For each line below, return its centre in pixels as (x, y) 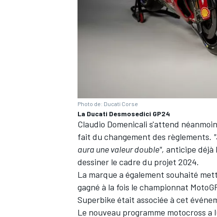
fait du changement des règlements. (146, 136)
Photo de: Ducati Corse (108, 103)
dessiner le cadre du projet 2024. (138, 162)
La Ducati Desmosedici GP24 (124, 113)
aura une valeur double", (121, 149)
